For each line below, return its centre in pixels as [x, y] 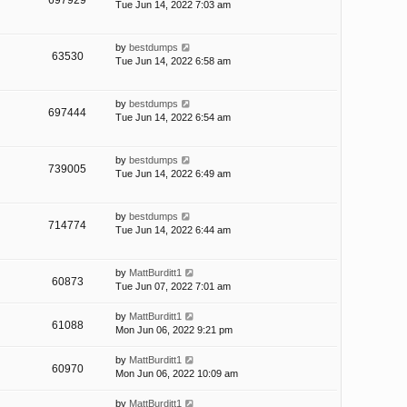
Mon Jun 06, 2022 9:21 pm [174, 330]
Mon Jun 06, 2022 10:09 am [177, 374]
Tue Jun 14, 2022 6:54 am [173, 118]
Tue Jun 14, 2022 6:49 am [173, 174]
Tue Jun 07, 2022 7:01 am [173, 287]
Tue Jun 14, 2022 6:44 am [173, 230]
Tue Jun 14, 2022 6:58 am [173, 61]
